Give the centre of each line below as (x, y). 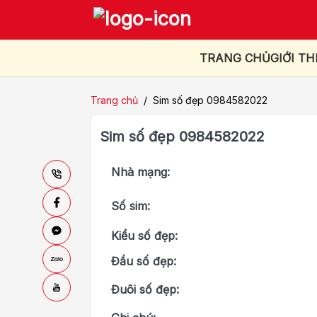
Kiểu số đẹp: (144, 235)
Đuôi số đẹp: (145, 289)
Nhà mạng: (140, 172)
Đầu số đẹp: (144, 261)
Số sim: (131, 206)
